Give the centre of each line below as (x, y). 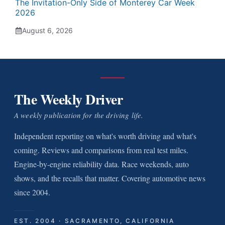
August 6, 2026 (47, 30)
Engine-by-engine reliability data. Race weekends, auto (101, 164)
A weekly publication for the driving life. (79, 115)
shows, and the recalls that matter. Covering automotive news (110, 178)
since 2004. (32, 192)
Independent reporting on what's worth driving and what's (105, 136)
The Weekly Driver (69, 99)
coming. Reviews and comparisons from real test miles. (101, 150)
